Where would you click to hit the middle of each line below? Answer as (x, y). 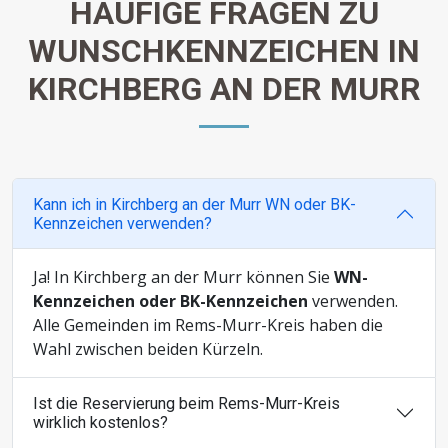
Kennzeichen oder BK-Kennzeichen (170, 301)
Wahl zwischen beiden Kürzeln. (148, 349)
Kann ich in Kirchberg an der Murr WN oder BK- (194, 205)
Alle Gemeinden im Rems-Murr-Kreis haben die (208, 325)
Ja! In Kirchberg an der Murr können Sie (183, 277)
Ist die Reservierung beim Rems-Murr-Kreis (186, 404)
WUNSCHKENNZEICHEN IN (224, 51)
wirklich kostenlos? (100, 423)
